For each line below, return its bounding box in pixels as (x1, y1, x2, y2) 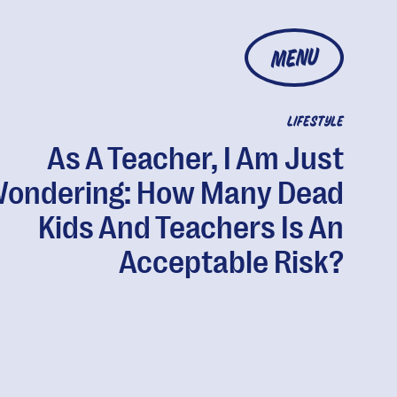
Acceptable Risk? (118, 245, 344, 281)
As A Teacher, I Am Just (46, 141, 344, 177)
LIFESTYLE (286, 116, 344, 128)
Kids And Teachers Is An (37, 210, 344, 246)
